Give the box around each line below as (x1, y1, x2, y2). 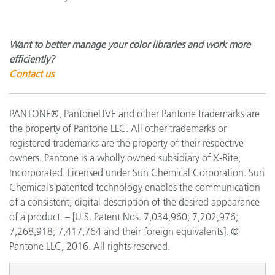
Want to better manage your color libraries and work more (9, 37, 250, 50)
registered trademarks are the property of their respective (9, 136, 244, 149)
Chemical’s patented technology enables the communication (9, 180, 260, 193)
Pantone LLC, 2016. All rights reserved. (9, 239, 170, 252)
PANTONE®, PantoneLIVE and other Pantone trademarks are (9, 107, 260, 120)
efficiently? (9, 52, 55, 65)
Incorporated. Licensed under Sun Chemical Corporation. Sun (9, 166, 265, 179)
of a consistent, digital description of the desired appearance (9, 195, 260, 208)
